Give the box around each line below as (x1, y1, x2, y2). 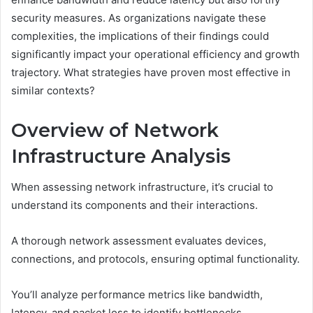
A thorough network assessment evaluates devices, (11, 234, 266, 248)
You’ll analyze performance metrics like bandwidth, (11, 288, 263, 302)
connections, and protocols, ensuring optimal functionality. (11, 252, 300, 266)
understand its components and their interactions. (11, 198, 258, 212)
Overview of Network (11, 118, 219, 142)
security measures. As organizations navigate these (11, 10, 266, 24)
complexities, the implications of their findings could (11, 29, 269, 43)
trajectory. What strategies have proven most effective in (11, 65, 291, 79)
